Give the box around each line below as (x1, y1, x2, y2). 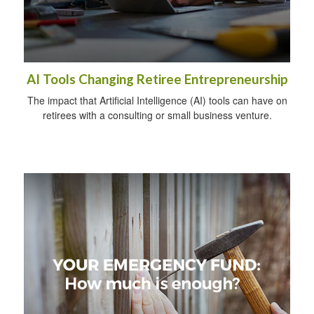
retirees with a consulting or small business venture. (42, 108, 272, 123)
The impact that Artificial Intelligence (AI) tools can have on (27, 93, 287, 108)
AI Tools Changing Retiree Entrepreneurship (26, 71, 288, 88)
